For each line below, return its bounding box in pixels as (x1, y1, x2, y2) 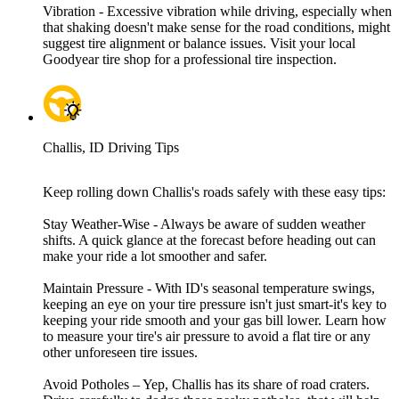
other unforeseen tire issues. (43, 345, 198, 361)
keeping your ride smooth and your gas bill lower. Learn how (43, 313, 387, 329)
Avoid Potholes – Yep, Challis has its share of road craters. (43, 377, 370, 393)
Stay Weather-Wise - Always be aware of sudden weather (43, 216, 365, 232)
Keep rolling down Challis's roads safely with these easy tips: (43, 184, 386, 200)
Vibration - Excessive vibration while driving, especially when (43, 4, 392, 20)
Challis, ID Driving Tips (43, 140, 179, 156)
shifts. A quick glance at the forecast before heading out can (43, 232, 376, 248)
